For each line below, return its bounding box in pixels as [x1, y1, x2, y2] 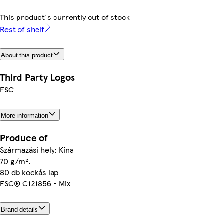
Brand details [1, 205, 38, 213]
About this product [1, 51, 53, 59]
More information [1, 111, 48, 119]
